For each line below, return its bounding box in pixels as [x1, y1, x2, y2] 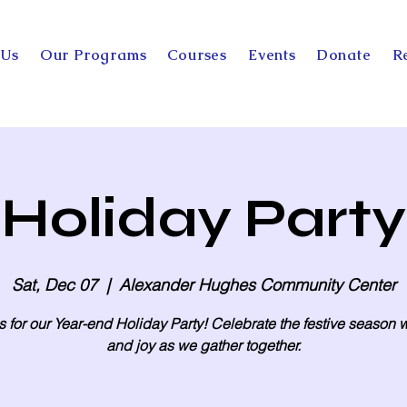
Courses [167, 45, 228, 65]
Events [248, 45, 296, 65]
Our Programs [39, 45, 147, 65]
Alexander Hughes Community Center [118, 274, 396, 295]
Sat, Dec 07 [11, 274, 97, 295]
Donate [316, 45, 372, 65]
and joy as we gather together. [106, 336, 301, 354]
